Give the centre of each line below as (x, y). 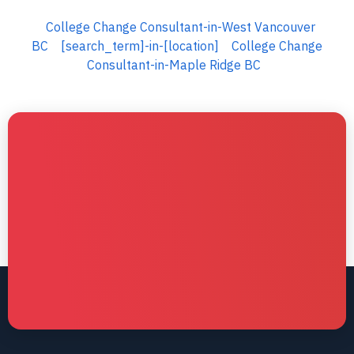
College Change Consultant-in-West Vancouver (180, 27)
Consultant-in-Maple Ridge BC (174, 65)
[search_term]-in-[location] (140, 46)
